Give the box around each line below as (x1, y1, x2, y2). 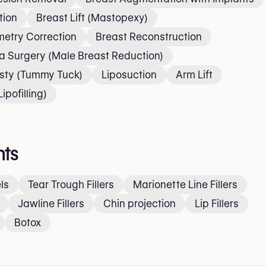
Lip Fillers (195, 198, 239, 210)
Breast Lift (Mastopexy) (36, 12, 148, 24)
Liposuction (102, 69, 157, 81)
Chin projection (103, 198, 176, 210)
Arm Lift (176, 69, 213, 81)
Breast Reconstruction (96, 31, 202, 43)
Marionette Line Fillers (133, 179, 237, 191)
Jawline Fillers (18, 198, 84, 210)
